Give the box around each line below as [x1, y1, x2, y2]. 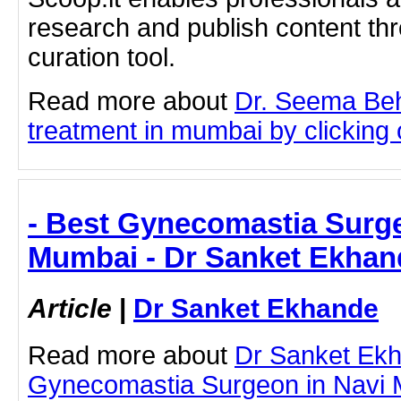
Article [28, 293, 112, 324]
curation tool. [28, 43, 175, 73]
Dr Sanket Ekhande [133, 293, 379, 324]
